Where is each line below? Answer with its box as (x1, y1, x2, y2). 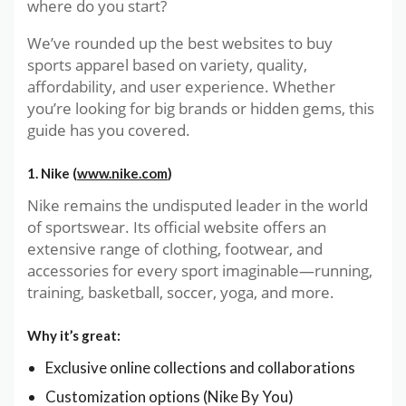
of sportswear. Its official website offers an (27, 216, 326, 237)
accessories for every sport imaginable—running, (27, 259, 372, 281)
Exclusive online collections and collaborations (45, 357, 355, 377)
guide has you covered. (27, 120, 190, 141)
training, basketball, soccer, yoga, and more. (27, 281, 334, 303)
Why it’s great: (27, 326, 121, 343)
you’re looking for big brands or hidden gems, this (27, 98, 374, 120)
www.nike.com (77, 164, 168, 181)
